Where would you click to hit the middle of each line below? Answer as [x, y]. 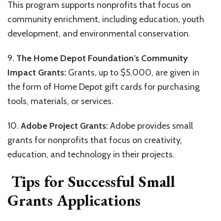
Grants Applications [74, 200]
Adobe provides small [150, 126]
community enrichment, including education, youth [106, 19]
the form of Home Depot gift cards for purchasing [104, 87]
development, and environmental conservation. [99, 33]
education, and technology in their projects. [91, 154]
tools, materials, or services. [60, 101]
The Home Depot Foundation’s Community [101, 58]
